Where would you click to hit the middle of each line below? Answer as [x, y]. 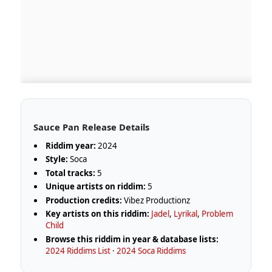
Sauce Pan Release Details [91, 127]
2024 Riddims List [78, 250]
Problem [218, 214]
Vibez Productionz [156, 200]
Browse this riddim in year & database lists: [132, 239]
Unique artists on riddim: [96, 187]
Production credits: [84, 200]
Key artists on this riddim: [98, 214]
